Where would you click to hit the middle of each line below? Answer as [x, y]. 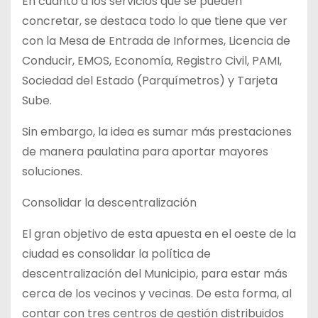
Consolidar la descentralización [109, 202]
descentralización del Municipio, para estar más [155, 273]
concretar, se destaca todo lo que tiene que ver [155, 21]
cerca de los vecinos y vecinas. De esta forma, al [157, 293]
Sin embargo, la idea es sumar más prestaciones [157, 131]
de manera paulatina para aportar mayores [145, 151]
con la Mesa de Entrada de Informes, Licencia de [156, 40]
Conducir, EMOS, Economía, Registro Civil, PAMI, [152, 60]
